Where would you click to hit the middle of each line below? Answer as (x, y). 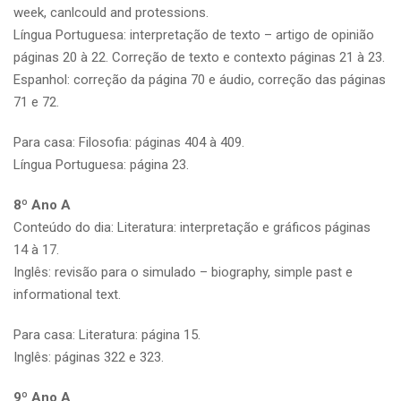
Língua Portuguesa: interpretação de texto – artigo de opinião (194, 34)
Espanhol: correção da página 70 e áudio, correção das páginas (200, 79)
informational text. (67, 294)
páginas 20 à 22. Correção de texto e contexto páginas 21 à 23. (199, 57)
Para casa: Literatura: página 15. (107, 334)
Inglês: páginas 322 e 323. (89, 357)
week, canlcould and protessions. (111, 12)
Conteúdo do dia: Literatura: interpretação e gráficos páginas (192, 227)
